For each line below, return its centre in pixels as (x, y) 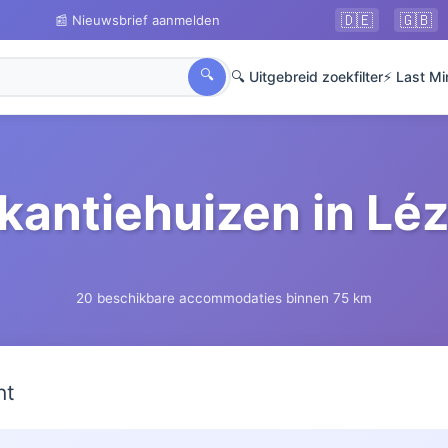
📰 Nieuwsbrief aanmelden (137, 20)
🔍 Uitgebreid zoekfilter (307, 76)
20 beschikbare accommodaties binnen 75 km (224, 298)
